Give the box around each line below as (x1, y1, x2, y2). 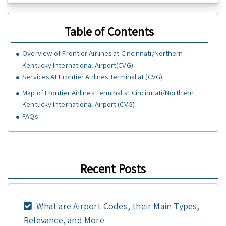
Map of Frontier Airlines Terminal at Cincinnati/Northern (22, 88, 194, 98)
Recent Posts (80, 160, 146, 177)
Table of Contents (64, 23, 154, 40)
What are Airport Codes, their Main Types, (34, 200, 200, 212)
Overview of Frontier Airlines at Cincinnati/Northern (22, 48, 183, 59)
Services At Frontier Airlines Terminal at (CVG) (22, 72, 162, 82)
